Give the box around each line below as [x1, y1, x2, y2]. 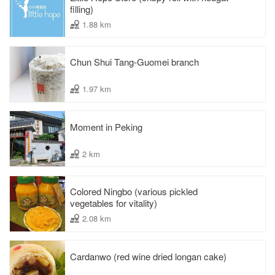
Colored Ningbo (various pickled [70, 185, 198, 198]
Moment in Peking [70, 120, 142, 133]
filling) [70, 2, 93, 15]
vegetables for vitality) [70, 196, 157, 210]
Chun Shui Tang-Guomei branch [70, 55, 199, 69]
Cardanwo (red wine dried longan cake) [70, 249, 227, 263]
